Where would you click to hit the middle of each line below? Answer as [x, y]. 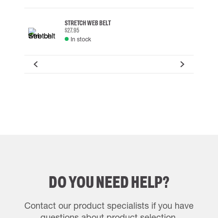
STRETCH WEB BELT [88, 23]
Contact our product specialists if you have [109, 205]
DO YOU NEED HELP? [109, 182]
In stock [81, 39]
